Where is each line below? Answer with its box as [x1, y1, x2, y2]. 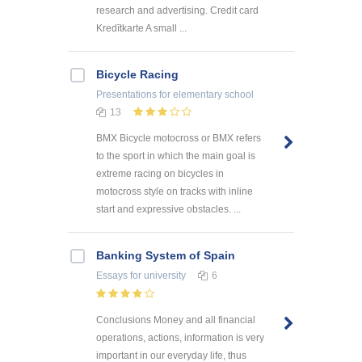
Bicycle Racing [96, 67, 179, 81]
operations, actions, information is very [96, 332, 264, 344]
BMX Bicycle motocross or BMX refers [96, 133, 261, 145]
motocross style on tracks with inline [96, 186, 253, 198]
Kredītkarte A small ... [96, 22, 187, 34]
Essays [96, 270, 128, 282]
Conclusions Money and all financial [96, 314, 255, 326]
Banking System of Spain [96, 249, 235, 263]
